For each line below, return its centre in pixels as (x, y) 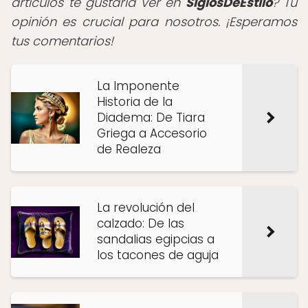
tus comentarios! (62, 41)
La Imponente (138, 86)
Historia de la (135, 102)
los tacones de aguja (158, 255)
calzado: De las (141, 223)
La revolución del (146, 208)
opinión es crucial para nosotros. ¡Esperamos (154, 22)
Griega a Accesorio (152, 133)
